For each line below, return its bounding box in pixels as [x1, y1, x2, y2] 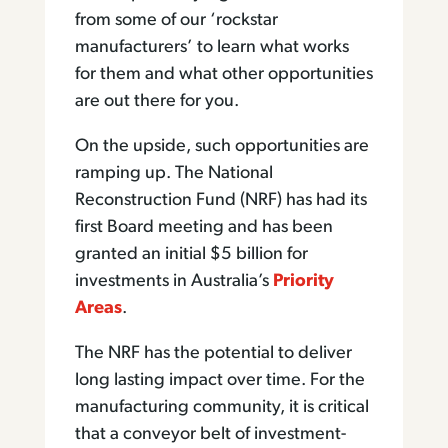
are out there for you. [74, 92, 243, 111]
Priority [272, 272, 334, 291]
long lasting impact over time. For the [74, 371, 365, 390]
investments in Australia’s [74, 272, 273, 291]
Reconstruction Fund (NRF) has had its [74, 191, 367, 210]
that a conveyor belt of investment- [74, 425, 346, 444]
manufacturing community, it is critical [74, 398, 369, 417]
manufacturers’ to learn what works [74, 38, 349, 57]
